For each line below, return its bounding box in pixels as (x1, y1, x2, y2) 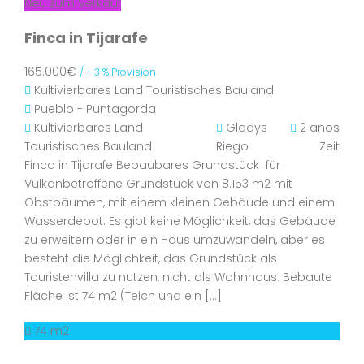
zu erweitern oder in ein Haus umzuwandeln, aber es (24, 232, 325, 248)
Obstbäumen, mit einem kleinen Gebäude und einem (24, 194, 335, 210)
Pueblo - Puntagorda (34, 101, 156, 117)
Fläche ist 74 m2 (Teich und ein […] (24, 288, 222, 304)
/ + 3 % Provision (80, 65, 156, 79)
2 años (297, 119, 340, 136)
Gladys (226, 119, 267, 136)
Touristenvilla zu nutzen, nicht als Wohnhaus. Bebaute (24, 269, 332, 285)
